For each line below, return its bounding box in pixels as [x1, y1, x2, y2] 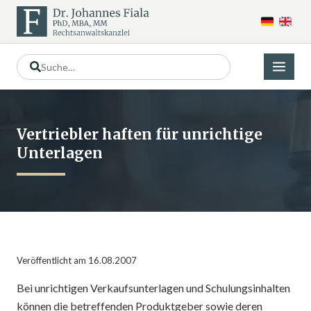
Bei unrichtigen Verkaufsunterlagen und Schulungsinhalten [17, 281, 290, 294]
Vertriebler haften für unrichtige [17, 126, 262, 144]
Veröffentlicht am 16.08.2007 [17, 255, 137, 266]
